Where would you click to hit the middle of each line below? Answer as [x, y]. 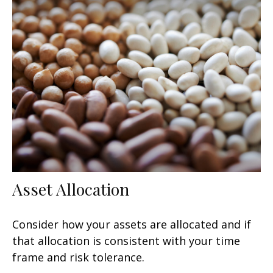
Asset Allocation [71, 189]
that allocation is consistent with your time [126, 241]
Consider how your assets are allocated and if [132, 225]
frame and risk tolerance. [78, 257]
